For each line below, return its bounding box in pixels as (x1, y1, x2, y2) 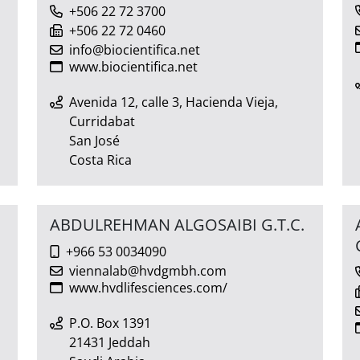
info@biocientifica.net (69, 40, 200, 59)
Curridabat (69, 112, 135, 130)
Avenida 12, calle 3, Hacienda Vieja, (69, 92, 278, 111)
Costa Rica (69, 150, 132, 169)
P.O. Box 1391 (69, 313, 151, 332)
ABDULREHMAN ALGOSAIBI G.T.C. (50, 213, 305, 235)
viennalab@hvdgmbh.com (69, 261, 227, 280)
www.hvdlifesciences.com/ (69, 278, 227, 297)
